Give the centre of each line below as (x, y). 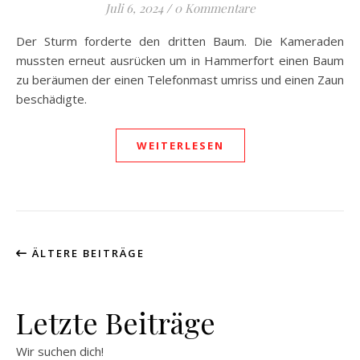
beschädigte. (51, 99)
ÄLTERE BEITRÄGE (86, 253)
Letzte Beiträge (116, 322)
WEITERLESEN (180, 145)
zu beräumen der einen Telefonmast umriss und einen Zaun (180, 80)
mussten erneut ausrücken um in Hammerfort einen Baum (180, 60)
